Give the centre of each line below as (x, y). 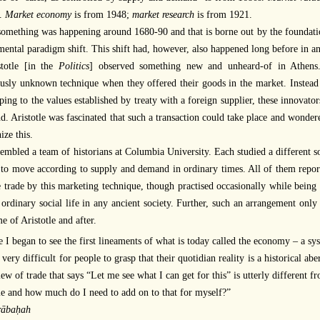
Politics (74, 66)
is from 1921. (223, 15)
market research (163, 15)
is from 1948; (102, 15)
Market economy (38, 15)
